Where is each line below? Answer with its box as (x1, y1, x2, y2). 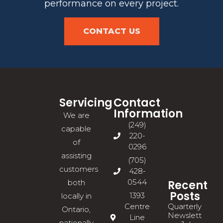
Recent (167, 178, 208, 194)
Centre (124, 202, 150, 212)
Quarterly (168, 202, 202, 212)
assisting (61, 151, 92, 161)
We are (63, 111, 90, 120)
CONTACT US (83, 26, 140, 36)
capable (61, 124, 92, 134)
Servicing (59, 95, 112, 111)
